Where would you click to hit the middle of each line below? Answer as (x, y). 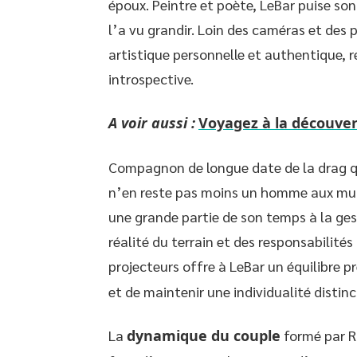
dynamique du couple (204, 335)
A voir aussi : (152, 123)
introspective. (151, 78)
